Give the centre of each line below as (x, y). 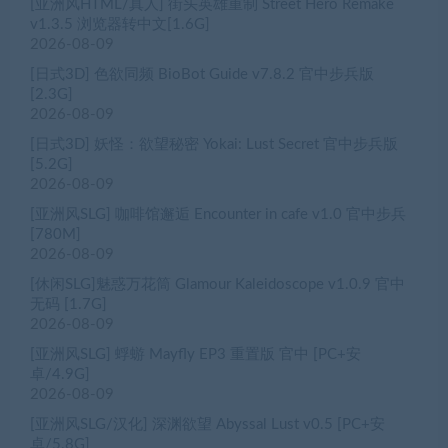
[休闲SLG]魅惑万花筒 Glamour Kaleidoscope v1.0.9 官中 (217, 285)
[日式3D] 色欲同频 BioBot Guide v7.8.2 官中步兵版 (202, 75)
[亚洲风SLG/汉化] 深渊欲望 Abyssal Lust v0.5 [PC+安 (207, 425)
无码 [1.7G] (68, 305)
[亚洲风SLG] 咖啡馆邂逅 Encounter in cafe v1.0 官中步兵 (218, 215)
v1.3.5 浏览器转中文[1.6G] (120, 25)
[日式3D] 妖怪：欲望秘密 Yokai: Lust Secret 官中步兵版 (214, 145)
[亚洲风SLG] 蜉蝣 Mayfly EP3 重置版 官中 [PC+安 (195, 355)
